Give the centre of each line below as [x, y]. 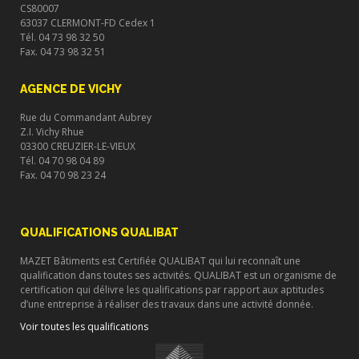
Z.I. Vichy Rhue [52, 131]
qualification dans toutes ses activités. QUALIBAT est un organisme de [178, 275]
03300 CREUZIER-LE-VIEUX [78, 146]
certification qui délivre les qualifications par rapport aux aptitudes [172, 289]
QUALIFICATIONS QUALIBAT [99, 232]
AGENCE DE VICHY [71, 89]
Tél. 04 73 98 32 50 [62, 37]
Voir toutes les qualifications [84, 326]
